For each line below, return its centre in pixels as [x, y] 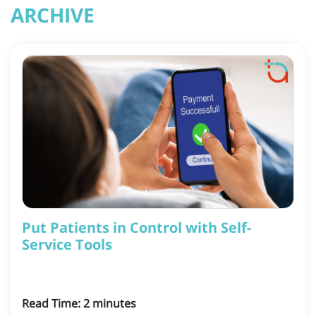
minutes [114, 304]
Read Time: [51, 304]
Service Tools [67, 245]
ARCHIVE [53, 15]
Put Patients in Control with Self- [136, 228]
